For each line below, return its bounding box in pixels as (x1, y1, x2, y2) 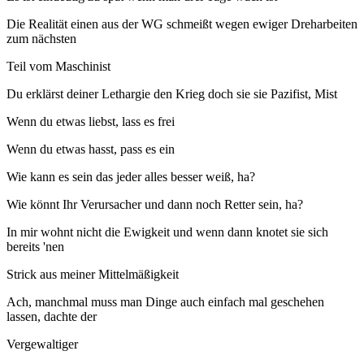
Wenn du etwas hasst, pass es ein (6, 142, 175, 157)
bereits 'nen (6, 240, 64, 254)
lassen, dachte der (6, 310, 97, 324)
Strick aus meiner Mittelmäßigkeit (6, 267, 179, 282)
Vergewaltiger (6, 337, 78, 352)
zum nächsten (6, 32, 76, 46)
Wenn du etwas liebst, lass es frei (6, 115, 175, 129)
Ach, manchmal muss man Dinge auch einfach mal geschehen (6, 295, 324, 310)
